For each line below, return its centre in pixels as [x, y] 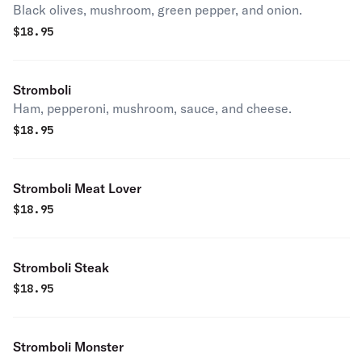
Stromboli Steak [61, 267]
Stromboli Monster [68, 347]
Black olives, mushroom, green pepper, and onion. [158, 10]
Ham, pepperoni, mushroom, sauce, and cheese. [152, 108]
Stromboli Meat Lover [77, 188]
